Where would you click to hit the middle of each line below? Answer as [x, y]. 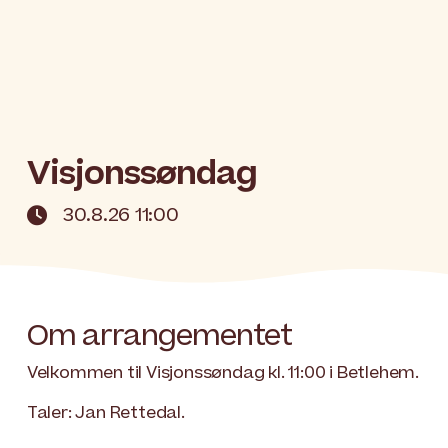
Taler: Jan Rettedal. [105, 413]
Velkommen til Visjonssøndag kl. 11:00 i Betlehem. [223, 373]
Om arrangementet [159, 336]
